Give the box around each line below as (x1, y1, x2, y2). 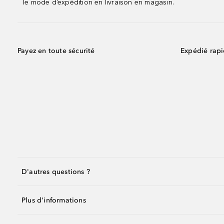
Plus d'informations (21, 195, 86, 204)
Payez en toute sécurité (17, 46, 95, 55)
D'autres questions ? (21, 167, 90, 176)
